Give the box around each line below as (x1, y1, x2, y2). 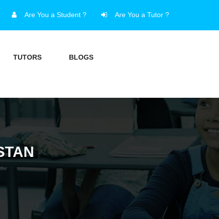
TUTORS (13, 53, 42, 61)
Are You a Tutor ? (115, 11, 169, 19)
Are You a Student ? (24, 11, 87, 19)
